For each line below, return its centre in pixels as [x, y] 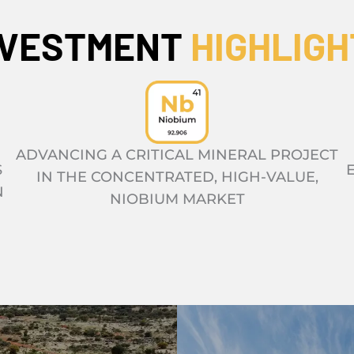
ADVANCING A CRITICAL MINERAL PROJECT [177, 155]
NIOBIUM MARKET [177, 200]
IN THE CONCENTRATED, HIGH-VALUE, [177, 177]
